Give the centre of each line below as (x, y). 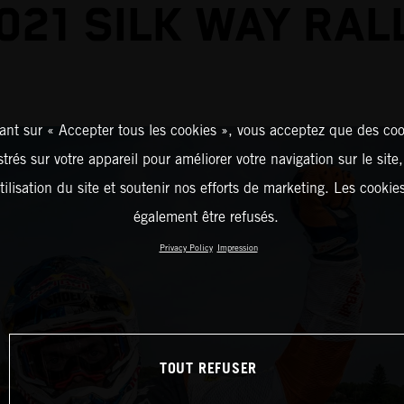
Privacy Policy (186, 247)
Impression (237, 247)
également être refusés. (206, 216)
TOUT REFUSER (208, 370)
